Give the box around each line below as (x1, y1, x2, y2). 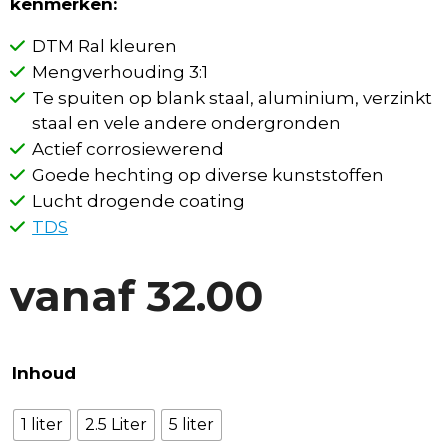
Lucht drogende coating (32, 190, 246, 211)
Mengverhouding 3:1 (32, 61, 209, 82)
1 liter (21, 415, 63, 435)
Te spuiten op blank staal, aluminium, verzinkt (32, 87, 433, 108)
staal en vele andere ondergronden (32, 112, 342, 133)
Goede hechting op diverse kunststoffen (32, 164, 385, 185)
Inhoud (12, 363, 76, 384)
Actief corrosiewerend (32, 138, 225, 159)
